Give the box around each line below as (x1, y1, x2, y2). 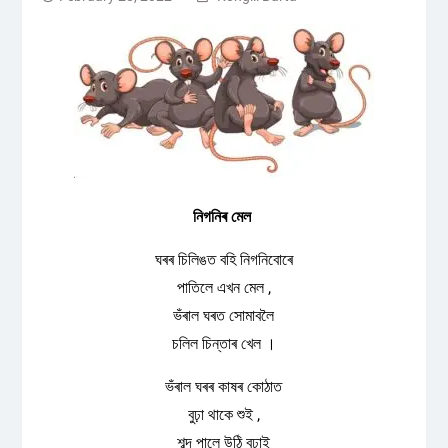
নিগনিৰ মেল (192, 207, 255, 226)
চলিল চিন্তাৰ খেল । (171, 334, 276, 353)
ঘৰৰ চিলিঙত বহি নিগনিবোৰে (154, 250, 293, 269)
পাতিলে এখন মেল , (176, 278, 271, 297)
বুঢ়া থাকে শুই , (187, 405, 260, 424)
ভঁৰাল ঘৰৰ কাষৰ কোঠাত (165, 377, 283, 396)
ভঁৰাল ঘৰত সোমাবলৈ (173, 306, 275, 325)
